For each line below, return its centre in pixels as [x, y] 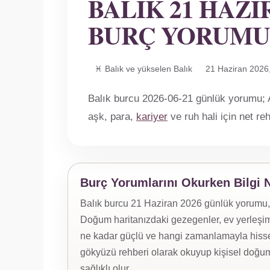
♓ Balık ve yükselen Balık [143, 68]
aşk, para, [112, 117]
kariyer [152, 117]
